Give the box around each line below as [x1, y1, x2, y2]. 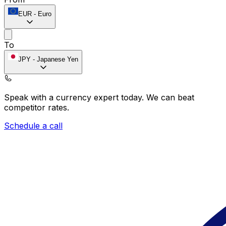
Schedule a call [4, 120, 63, 131]
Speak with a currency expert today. [4, 92, 146, 102]
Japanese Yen [37, 55, 78, 63]
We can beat [146, 92, 194, 102]
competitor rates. [4, 102, 69, 112]
